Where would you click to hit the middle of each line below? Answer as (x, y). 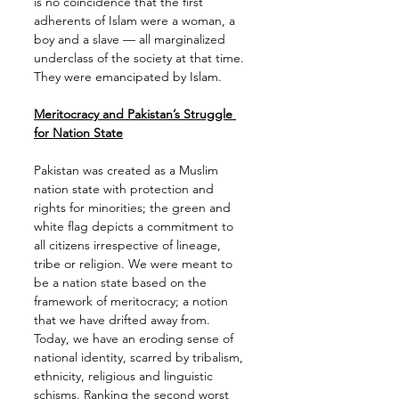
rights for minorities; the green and (134, 208)
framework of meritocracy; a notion (133, 301)
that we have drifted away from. (124, 320)
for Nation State (78, 133)
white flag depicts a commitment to (135, 227)
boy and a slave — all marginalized (131, 40)
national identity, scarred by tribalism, (140, 358)
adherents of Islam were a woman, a (136, 21)
